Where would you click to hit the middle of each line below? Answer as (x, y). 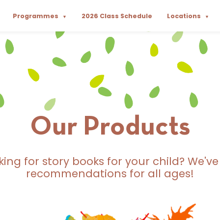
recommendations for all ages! (110, 174)
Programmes (37, 16)
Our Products (110, 128)
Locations (185, 16)
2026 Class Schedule (117, 16)
